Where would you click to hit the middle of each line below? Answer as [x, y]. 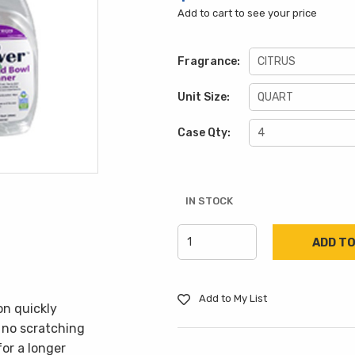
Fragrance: [208, 61]
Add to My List [231, 298]
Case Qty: [204, 133]
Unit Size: [203, 97]
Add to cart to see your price [247, 13]
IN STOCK [209, 201]
